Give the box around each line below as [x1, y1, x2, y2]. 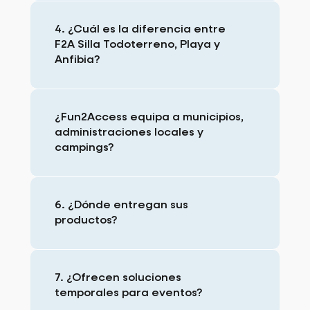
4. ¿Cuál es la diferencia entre [54, 24, 226, 35]
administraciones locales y [54, 127, 203, 138]
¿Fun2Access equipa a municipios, [54, 111, 244, 123]
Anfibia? [54, 54, 100, 66]
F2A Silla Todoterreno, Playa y [54, 39, 220, 51]
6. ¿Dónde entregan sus [54, 199, 188, 211]
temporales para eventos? [54, 287, 202, 299]
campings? [54, 142, 113, 154]
